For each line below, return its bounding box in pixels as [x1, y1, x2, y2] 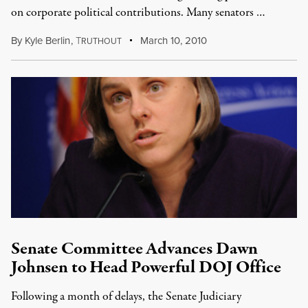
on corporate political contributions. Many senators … [11, 4, 265, 21]
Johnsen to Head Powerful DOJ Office [11, 255, 281, 280]
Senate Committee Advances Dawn [11, 236, 258, 261]
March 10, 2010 [137, 33, 208, 47]
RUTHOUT [80, 35, 122, 47]
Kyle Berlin [25, 33, 70, 47]
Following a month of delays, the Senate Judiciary [11, 288, 241, 305]
